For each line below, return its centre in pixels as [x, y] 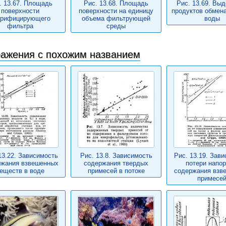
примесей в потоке [116, 171]
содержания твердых [116, 163]
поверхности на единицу [116, 11]
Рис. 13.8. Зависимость [116, 156]
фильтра [20, 26]
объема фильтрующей [116, 18]
